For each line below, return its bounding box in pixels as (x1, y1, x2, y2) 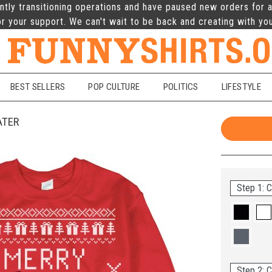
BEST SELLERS (10, 81, 66, 93)
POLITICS (163, 81, 199, 93)
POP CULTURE (88, 81, 140, 93)
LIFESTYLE (221, 81, 262, 93)
